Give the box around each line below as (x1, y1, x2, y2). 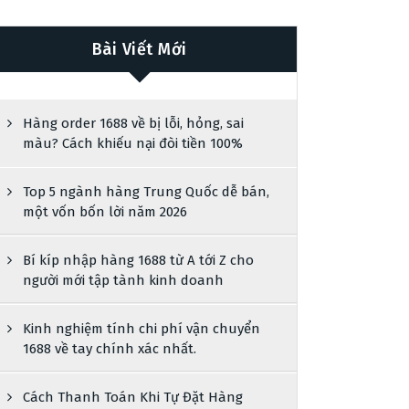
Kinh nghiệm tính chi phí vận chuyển (23, 320, 261, 337)
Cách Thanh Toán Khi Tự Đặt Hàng (23, 389, 244, 405)
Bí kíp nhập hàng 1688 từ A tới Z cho (23, 252, 255, 268)
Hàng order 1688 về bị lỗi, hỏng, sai (23, 115, 245, 131)
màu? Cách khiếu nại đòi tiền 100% (23, 135, 244, 152)
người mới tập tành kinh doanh (23, 272, 225, 288)
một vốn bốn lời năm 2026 (23, 204, 188, 220)
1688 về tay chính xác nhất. (23, 341, 197, 357)
